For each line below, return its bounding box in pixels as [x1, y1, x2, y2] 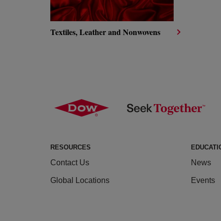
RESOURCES [50, 144, 91, 151]
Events [191, 176, 215, 185]
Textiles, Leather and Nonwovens [50, 26, 160, 37]
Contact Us [50, 158, 89, 167]
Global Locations [50, 176, 110, 185]
